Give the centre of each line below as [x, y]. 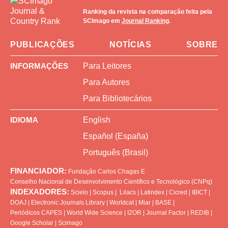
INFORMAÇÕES [39, 66]
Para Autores [106, 82]
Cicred [178, 192]
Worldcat [122, 202]
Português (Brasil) [115, 152]
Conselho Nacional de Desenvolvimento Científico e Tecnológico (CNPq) [111, 181]
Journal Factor [166, 212]
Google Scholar [32, 223]
